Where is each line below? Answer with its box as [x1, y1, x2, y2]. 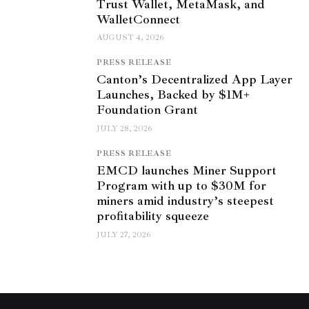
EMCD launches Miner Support [97, 163, 277, 179]
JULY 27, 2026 [97, 229, 150, 240]
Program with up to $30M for [97, 178, 266, 194]
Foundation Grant [97, 102, 198, 118]
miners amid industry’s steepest [97, 193, 274, 209]
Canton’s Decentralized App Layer [97, 72, 292, 88]
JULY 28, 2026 [97, 123, 152, 134]
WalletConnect [97, 11, 180, 27]
